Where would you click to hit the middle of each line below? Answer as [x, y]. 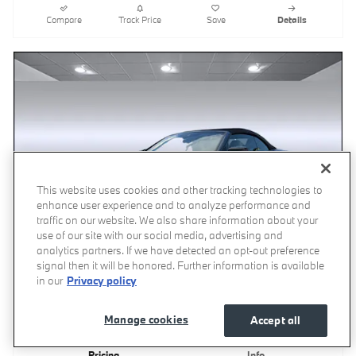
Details [292, 19]
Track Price [140, 19]
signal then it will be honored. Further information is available [180, 265]
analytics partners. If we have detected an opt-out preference [178, 250]
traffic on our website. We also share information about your [177, 220]
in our [50, 281]
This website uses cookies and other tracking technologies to [180, 190]
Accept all [275, 320]
